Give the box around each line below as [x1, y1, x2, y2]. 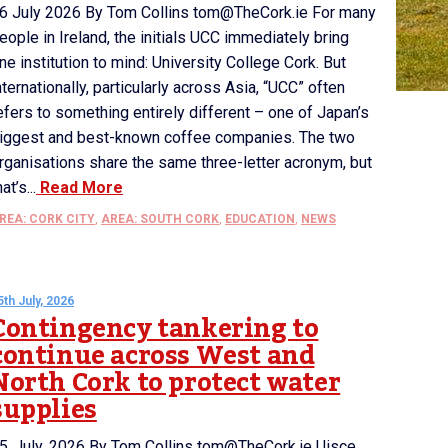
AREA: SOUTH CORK [101, 212, 219, 226]
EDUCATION [225, 212, 295, 226]
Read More [36, 178, 123, 197]
